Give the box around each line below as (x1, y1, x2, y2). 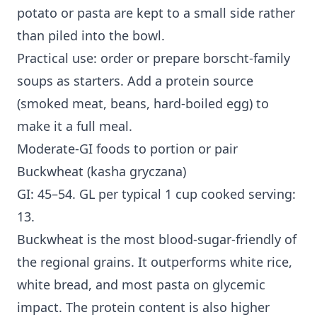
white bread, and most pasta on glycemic (17, 276, 265, 294)
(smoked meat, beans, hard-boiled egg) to (17, 95, 269, 113)
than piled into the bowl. (17, 27, 165, 45)
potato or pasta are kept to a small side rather (17, 4, 295, 22)
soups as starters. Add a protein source (17, 72, 253, 90)
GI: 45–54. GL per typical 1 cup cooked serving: (17, 185, 296, 203)
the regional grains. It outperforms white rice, (17, 253, 292, 271)
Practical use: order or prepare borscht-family (17, 50, 290, 67)
